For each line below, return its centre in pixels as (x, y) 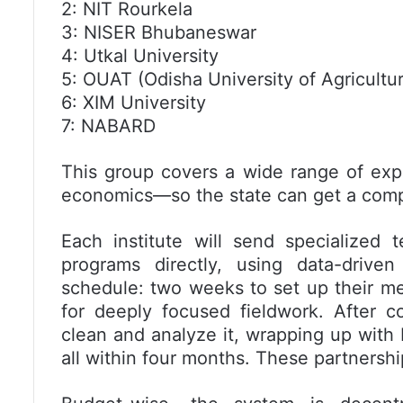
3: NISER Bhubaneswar (159, 33)
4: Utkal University (140, 56)
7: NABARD (108, 126)
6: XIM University (134, 103)
